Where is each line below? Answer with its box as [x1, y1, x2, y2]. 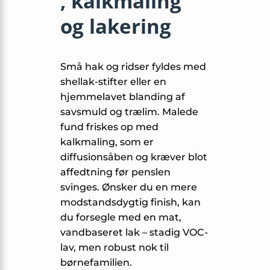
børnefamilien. [60, 256, 132, 268]
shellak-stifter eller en [60, 75, 166, 87]
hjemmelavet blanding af [60, 90, 185, 102]
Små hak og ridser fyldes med [60, 60, 206, 72]
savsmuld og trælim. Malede [60, 105, 198, 118]
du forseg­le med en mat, [60, 211, 181, 223]
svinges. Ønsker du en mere [60, 181, 197, 193]
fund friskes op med [60, 121, 159, 133]
